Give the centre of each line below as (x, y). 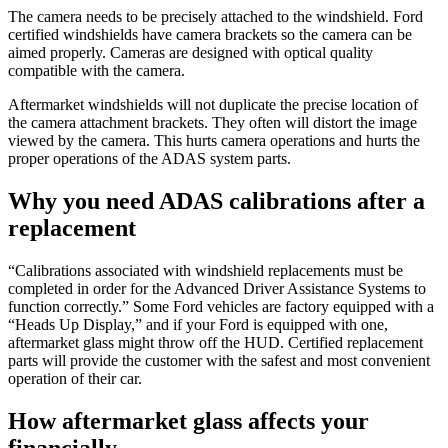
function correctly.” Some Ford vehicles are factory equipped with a (221, 306)
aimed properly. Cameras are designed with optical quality (190, 53)
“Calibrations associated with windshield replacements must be (205, 270)
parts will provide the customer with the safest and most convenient (219, 360)
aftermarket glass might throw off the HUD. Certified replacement (215, 342)
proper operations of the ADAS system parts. (149, 159)
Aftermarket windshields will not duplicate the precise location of (213, 105)
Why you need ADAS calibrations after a (216, 200)
